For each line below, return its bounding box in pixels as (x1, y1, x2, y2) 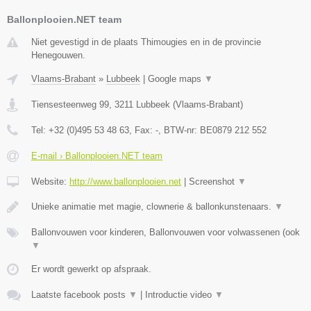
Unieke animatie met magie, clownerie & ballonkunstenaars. (31, 201, 274, 212)
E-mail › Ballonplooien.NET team (31, 151, 162, 162)
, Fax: (129, 125, 155, 136)
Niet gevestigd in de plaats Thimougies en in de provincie (31, 37, 261, 48)
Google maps (148, 74, 204, 85)
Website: (31, 176, 69, 187)
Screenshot (189, 176, 237, 187)
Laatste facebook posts (31, 289, 128, 301)
